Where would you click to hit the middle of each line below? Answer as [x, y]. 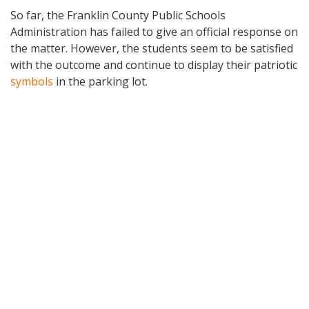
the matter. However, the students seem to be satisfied [152, 48]
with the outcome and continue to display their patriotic [154, 64]
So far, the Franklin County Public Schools [118, 15]
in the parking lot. [100, 81]
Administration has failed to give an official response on [154, 31]
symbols [32, 81]
